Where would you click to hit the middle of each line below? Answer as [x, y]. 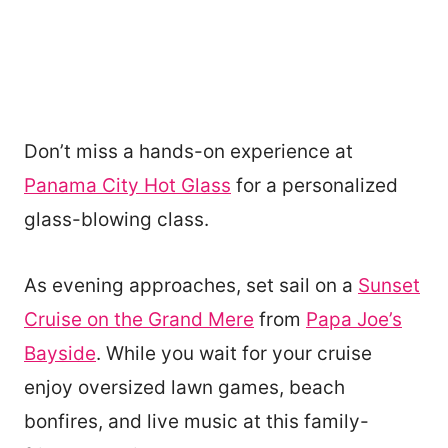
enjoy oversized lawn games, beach [184, 387]
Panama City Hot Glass [127, 185]
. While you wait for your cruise [234, 353]
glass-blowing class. [116, 219]
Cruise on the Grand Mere [139, 319]
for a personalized [314, 185]
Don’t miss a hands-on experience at [188, 151]
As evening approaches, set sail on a [191, 285]
